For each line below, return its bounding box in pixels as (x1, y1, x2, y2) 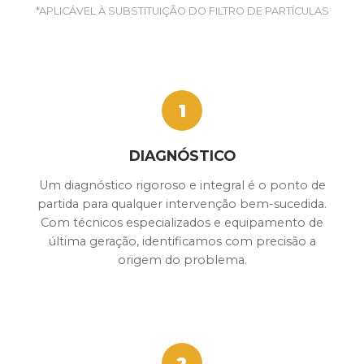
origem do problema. (117, 253, 247, 268)
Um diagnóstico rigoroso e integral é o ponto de (38, 178, 326, 193)
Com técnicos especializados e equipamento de (41, 215, 323, 231)
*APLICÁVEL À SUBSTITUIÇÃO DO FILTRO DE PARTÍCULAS (35, 5, 329, 18)
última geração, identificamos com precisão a (48, 234, 316, 249)
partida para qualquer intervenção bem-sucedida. (37, 197, 327, 212)
